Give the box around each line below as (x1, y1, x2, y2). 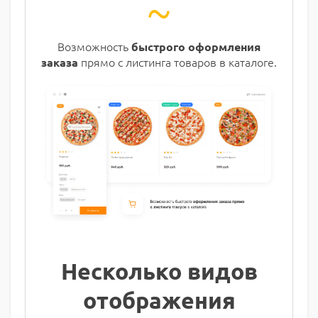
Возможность (57, 38, 131, 54)
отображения (82, 286, 236, 315)
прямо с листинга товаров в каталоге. (78, 53, 277, 70)
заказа (41, 54, 78, 70)
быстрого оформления (131, 38, 261, 54)
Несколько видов (60, 257, 258, 286)
